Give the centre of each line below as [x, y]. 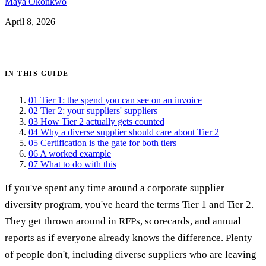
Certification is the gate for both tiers [108, 142]
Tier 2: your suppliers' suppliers [99, 110]
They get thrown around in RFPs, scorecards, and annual [123, 221]
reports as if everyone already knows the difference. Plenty [129, 237]
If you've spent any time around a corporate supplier [115, 188]
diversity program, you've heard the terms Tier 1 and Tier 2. [129, 204]
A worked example [75, 153]
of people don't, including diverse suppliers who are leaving [131, 254]
